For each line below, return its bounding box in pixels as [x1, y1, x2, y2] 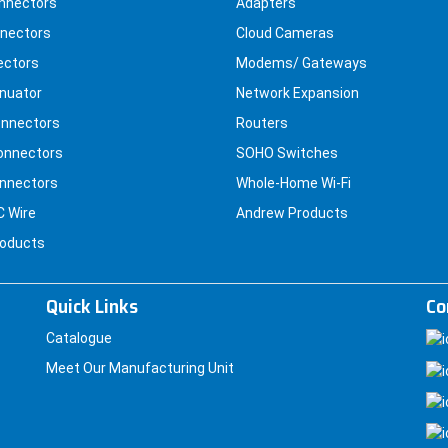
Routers [236, 115, 288, 132]
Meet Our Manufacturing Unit [46, 360, 234, 377]
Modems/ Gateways [236, 55, 367, 72]
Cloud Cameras [236, 25, 334, 42]
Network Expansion [236, 85, 359, 102]
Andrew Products [236, 205, 348, 222]
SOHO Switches [236, 145, 338, 162]
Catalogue [46, 330, 112, 347]
